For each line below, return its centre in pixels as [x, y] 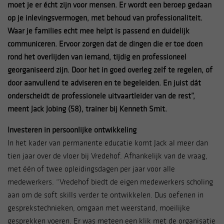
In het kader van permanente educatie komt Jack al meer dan [108, 142]
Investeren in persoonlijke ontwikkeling [72, 129]
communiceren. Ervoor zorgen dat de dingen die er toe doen [105, 43]
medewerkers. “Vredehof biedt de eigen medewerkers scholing [110, 181]
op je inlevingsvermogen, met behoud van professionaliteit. [105, 17]
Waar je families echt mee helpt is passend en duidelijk [98, 30]
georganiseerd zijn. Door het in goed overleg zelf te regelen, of [110, 69]
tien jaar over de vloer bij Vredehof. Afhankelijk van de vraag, [107, 155]
